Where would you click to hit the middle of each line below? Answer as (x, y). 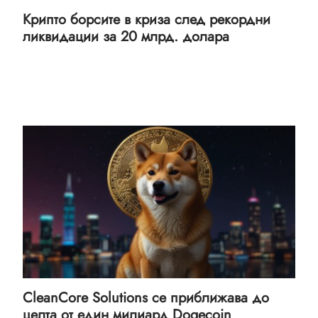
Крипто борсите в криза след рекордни (147, 20)
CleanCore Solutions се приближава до (146, 298)
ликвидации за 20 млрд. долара (126, 37)
